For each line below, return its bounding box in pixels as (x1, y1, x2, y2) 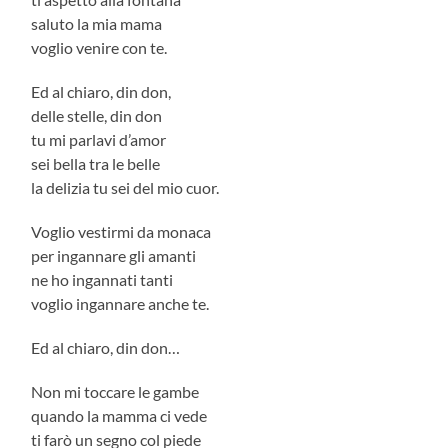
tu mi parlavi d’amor (31, 129, 167, 149)
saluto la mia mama (31, 13, 163, 33)
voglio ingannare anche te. (31, 293, 210, 313)
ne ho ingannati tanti (31, 269, 174, 289)
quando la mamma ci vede (31, 405, 208, 425)
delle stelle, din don (31, 105, 163, 125)
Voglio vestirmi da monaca (31, 221, 212, 241)
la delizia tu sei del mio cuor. (31, 177, 220, 197)
